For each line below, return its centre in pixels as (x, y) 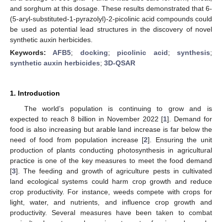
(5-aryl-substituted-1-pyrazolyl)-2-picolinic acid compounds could (111, 19)
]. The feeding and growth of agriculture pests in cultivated (114, 171)
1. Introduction (35, 93)
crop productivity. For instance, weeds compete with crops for (111, 192)
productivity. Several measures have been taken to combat (111, 212)
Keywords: (31, 52)
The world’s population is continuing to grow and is (118, 108)
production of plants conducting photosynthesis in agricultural (111, 150)
